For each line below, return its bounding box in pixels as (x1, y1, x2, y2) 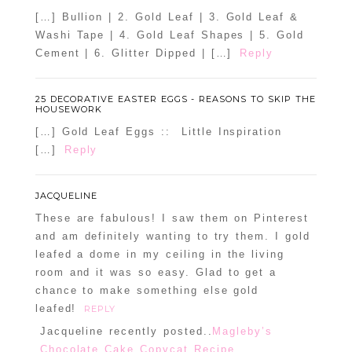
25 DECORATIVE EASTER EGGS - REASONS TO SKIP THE (35, 93, 317, 105)
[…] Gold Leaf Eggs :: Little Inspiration (35, 126, 283, 138)
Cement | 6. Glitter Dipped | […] (35, 47, 233, 60)
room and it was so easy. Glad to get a (35, 266, 277, 279)
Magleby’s (212, 325, 273, 338)
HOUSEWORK (35, 104, 102, 115)
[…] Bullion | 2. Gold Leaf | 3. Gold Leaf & (35, 11, 299, 24)
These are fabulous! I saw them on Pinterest (35, 212, 309, 225)
